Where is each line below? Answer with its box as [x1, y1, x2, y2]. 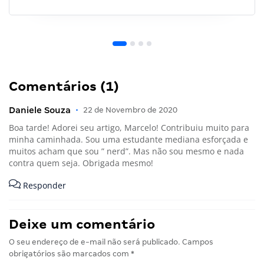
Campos [182, 237, 213, 247]
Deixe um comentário [9, 217, 155, 232]
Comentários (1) [9, 78, 119, 94]
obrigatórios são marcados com [9, 249, 131, 259]
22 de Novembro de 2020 [83, 105, 177, 114]
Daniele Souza [9, 105, 71, 115]
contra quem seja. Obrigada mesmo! [9, 157, 153, 169]
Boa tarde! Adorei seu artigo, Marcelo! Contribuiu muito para [9, 121, 249, 133]
